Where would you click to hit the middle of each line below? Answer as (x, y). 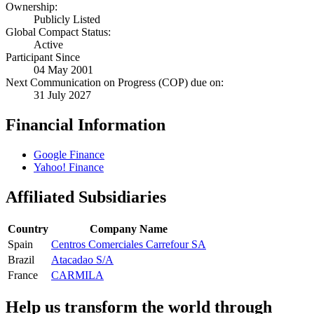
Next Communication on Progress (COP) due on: (115, 83)
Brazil (21, 260)
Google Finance (69, 155)
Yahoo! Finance (69, 168)
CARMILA (77, 275)
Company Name (129, 229)
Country (28, 229)
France (23, 275)
